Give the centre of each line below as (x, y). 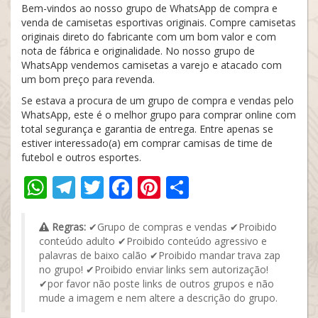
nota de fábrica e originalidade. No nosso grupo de (138, 51)
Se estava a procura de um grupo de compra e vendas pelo (158, 100)
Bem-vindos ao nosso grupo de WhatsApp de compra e (149, 8)
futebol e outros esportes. (81, 157)
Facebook (182, 187)
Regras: (69, 227)
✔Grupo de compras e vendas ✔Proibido (181, 227)
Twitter (142, 187)
